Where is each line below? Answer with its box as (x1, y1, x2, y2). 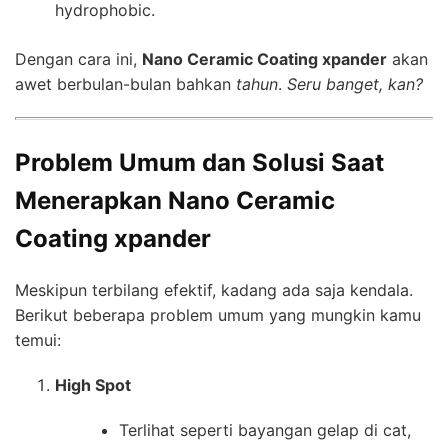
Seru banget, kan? (287, 73, 423, 94)
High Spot (55, 374, 131, 395)
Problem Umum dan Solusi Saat (15, 147, 384, 177)
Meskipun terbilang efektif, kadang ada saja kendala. (15, 279, 413, 300)
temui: (15, 329, 61, 350)
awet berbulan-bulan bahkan (15, 73, 236, 94)
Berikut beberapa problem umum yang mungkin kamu (15, 304, 421, 325)
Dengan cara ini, (15, 48, 142, 69)
